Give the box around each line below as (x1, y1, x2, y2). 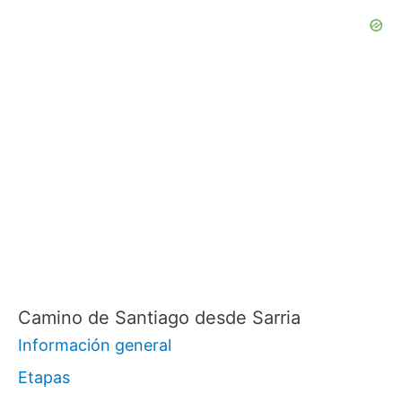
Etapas (18, 368, 70, 388)
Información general (18, 336, 171, 355)
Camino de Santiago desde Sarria (18, 307, 301, 329)
